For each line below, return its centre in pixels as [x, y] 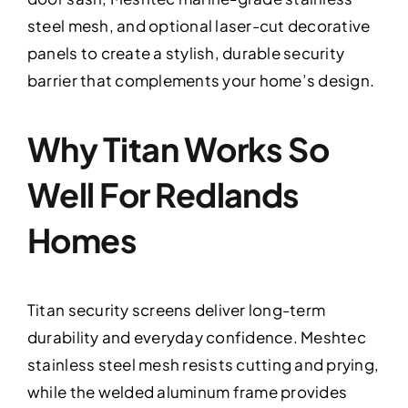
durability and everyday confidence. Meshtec [196, 337]
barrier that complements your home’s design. [201, 80]
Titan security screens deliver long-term [176, 309]
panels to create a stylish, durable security [186, 52]
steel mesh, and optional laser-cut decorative [199, 25]
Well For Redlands [163, 194]
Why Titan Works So [178, 148]
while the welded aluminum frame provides [187, 391]
